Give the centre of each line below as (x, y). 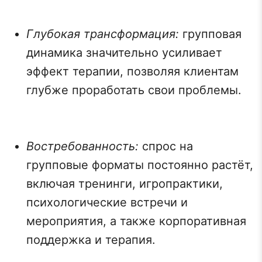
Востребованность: (84, 146)
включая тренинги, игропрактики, (125, 184)
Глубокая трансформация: (104, 34)
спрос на (168, 146)
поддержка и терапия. (91, 240)
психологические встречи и (107, 202)
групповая (212, 34)
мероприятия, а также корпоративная (136, 221)
